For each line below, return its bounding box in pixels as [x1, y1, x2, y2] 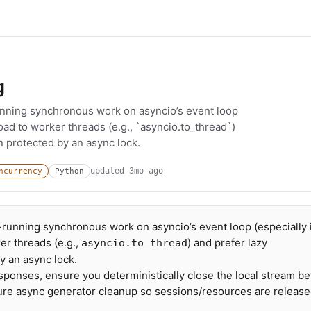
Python [55, 166, 84, 176]
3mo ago [129, 166, 163, 176]
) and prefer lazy [187, 236, 267, 249]
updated [90, 166, 129, 176]
